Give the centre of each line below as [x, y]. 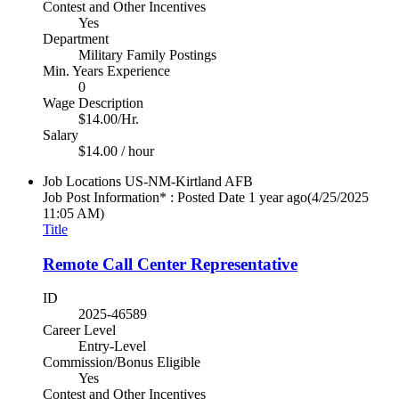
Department [76, 38]
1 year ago [278, 197]
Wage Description [93, 102]
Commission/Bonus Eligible [122, 362]
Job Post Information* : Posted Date [144, 197]
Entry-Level [112, 346]
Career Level [79, 330]
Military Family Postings [147, 54]
